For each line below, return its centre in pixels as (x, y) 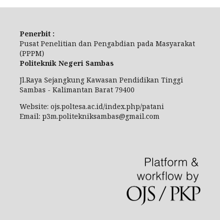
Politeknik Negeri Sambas (67, 63)
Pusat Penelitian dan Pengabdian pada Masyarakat (107, 43)
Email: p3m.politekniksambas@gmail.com (90, 116)
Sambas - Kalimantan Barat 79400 (77, 89)
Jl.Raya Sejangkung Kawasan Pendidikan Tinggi (101, 80)
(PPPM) (32, 53)
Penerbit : (37, 33)
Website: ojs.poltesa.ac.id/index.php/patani (92, 106)
